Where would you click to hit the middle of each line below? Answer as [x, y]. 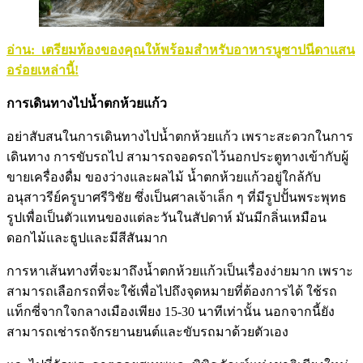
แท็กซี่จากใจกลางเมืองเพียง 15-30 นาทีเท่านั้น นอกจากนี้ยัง [171, 312]
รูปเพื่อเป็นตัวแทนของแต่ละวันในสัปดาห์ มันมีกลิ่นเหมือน [167, 218]
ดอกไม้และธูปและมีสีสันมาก [87, 238]
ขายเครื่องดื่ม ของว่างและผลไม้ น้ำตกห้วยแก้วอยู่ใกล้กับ [164, 177]
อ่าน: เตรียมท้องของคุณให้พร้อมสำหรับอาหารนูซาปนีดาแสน [181, 50]
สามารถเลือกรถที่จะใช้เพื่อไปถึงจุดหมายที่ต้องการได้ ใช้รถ [172, 292]
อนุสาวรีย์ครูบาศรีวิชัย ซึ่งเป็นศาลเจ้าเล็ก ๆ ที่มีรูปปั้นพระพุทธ [177, 198]
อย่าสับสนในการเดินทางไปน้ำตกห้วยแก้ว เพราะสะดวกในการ [180, 137]
